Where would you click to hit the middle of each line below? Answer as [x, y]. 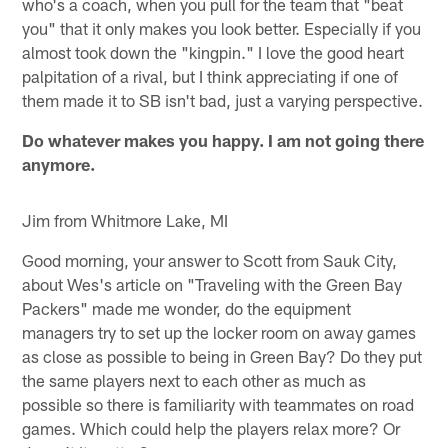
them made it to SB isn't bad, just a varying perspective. [223, 100]
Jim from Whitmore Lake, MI [125, 220]
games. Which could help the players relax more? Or [211, 428]
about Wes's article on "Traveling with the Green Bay [212, 284]
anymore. [59, 164]
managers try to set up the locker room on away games [219, 332]
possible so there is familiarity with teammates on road [218, 404]
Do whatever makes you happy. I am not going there [223, 140]
